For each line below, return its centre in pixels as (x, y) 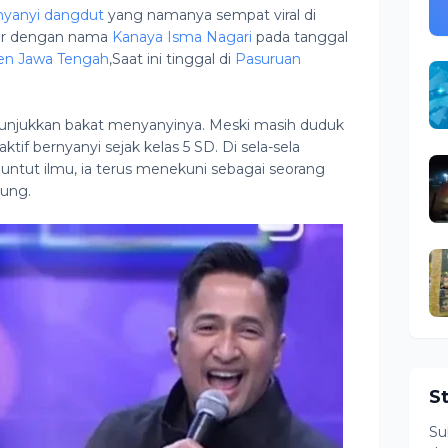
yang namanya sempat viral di (210, 15)
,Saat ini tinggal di (172, 59)
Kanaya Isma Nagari (182, 37)
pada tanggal (300, 37)
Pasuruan (268, 59)
